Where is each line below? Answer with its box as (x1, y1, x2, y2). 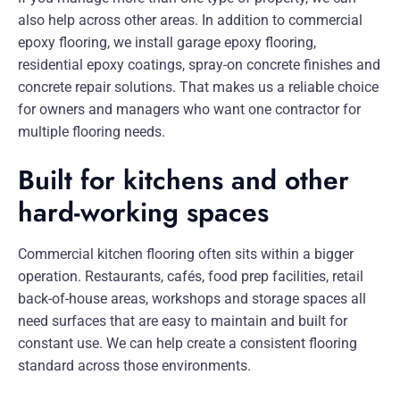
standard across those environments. (18, 357, 251, 375)
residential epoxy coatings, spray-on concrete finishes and (18, 56, 380, 74)
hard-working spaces (18, 193, 269, 232)
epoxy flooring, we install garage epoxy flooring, (18, 34, 316, 52)
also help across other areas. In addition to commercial (18, 12, 362, 29)
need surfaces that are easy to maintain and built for (18, 312, 347, 330)
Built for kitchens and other (18, 161, 349, 200)
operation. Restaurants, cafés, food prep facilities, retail (18, 268, 363, 286)
